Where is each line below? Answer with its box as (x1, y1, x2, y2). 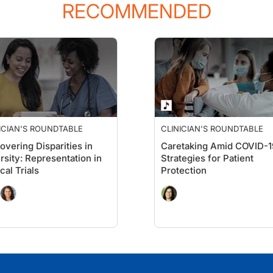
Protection (161, 165, 207, 176)
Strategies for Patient (161, 152, 253, 164)
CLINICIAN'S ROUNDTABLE (161, 124, 263, 133)
